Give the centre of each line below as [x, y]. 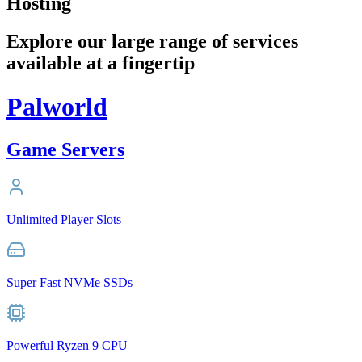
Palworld [57, 106]
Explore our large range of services [152, 42]
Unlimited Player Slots [64, 219]
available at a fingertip [101, 63]
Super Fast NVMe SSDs [69, 282]
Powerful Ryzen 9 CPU [67, 345]
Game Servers [65, 149]
